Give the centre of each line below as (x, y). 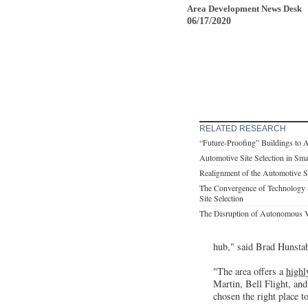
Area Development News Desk (244, 8)
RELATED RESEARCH (243, 128)
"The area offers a (250, 271)
